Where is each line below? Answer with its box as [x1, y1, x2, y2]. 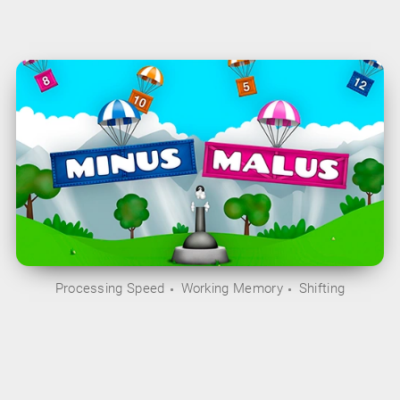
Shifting [298, 280, 346, 297]
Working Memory [180, 280, 283, 297]
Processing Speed [54, 280, 165, 297]
